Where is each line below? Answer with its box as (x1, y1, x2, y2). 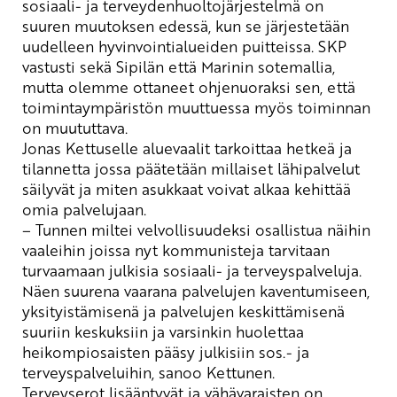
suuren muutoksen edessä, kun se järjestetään (22, 14, 349, 36)
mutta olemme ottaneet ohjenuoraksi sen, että (22, 75, 355, 97)
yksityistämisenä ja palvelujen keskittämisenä (22, 300, 345, 322)
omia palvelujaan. (22, 198, 146, 220)
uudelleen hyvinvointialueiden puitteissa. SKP (22, 35, 346, 57)
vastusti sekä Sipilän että (22, 55, 201, 77)
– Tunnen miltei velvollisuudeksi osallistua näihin (22, 218, 370, 240)
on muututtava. (22, 116, 128, 138)
